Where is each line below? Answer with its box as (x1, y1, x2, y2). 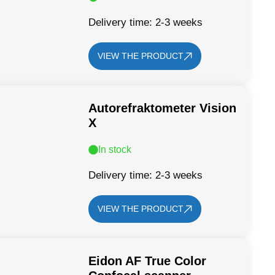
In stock (98, 144, 132, 155)
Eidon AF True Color (88, 254, 207, 268)
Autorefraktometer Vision (88, 101, 237, 115)
